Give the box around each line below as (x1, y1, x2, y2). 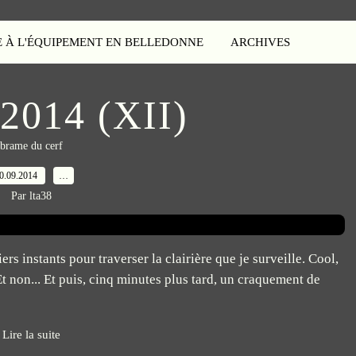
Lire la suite (2, 328, 60, 341)
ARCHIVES (230, 36, 290, 48)
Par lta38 (10, 190, 52, 202)
